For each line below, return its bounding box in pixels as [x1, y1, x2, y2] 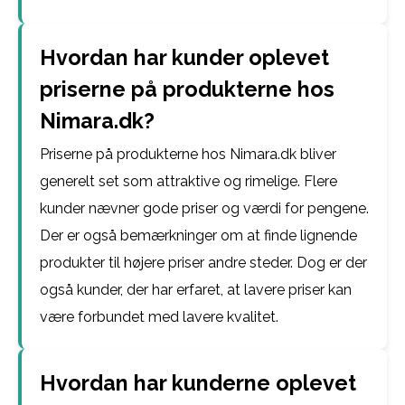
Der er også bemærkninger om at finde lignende [40, 227, 357, 244]
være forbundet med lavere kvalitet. [40, 308, 278, 325]
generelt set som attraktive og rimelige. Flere [40, 173, 337, 190]
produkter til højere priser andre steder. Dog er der [40, 254, 367, 271]
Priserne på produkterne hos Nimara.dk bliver [40, 146, 336, 163]
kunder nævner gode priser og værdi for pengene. [40, 200, 369, 217]
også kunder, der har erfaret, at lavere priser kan [40, 281, 352, 298]
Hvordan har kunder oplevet [40, 45, 329, 70]
